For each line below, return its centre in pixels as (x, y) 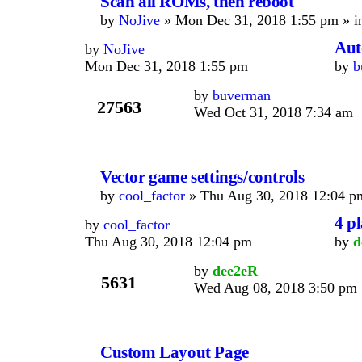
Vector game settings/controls (202, 177)
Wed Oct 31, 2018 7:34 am (274, 112)
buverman (242, 95)
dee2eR (235, 271)
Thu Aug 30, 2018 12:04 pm (168, 242)
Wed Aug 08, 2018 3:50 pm (276, 288)
